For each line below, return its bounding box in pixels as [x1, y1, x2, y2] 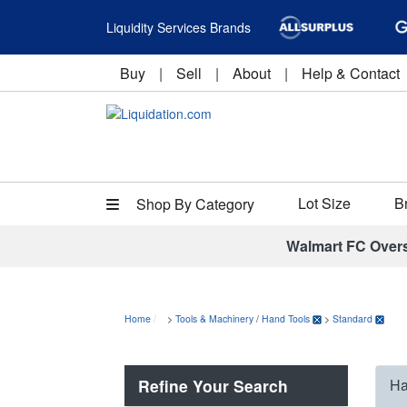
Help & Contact [302, 63, 400, 84]
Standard [333, 312, 372, 325]
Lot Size [298, 193, 351, 213]
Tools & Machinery [175, 312, 253, 325]
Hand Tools [262, 312, 310, 325]
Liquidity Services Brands [106, 18, 251, 36]
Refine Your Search [138, 374, 288, 397]
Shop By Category [133, 194, 254, 214]
